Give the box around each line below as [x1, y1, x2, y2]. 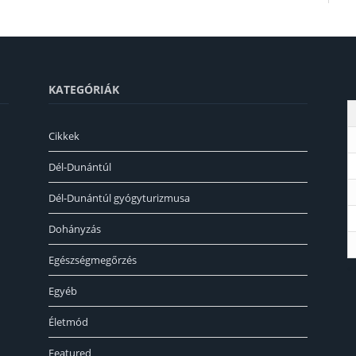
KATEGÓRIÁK [48, 82, 119, 98]
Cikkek [48, 129, 79, 144]
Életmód [48, 315, 88, 330]
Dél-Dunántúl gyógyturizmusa [48, 191, 190, 206]
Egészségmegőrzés [48, 253, 137, 268]
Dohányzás [48, 222, 101, 237]
